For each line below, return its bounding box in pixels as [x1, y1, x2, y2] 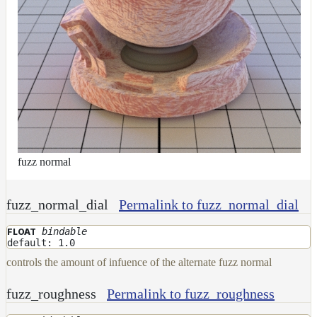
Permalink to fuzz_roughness [107, 285, 275, 301]
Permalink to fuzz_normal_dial [119, 196, 299, 212]
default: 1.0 [7, 236, 75, 248]
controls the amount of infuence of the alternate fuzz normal [6, 255, 272, 268]
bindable [42, 225, 87, 237]
